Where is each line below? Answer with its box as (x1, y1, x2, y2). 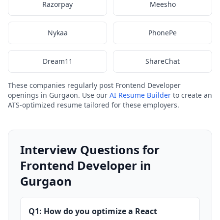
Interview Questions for (20, 141, 160, 158)
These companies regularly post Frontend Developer (8, 81, 181, 90)
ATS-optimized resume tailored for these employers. (8, 100, 179, 110)
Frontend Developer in (20, 157, 151, 173)
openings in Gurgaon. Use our (8, 90, 110, 100)
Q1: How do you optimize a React (28, 206, 157, 217)
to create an (171, 90, 212, 100)
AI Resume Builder (110, 90, 171, 100)
